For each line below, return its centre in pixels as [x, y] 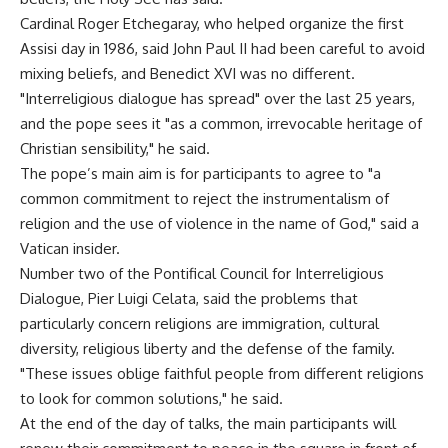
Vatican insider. [70, 248]
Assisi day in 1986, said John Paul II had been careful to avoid [222, 48]
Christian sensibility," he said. [115, 148]
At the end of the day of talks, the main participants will [208, 423]
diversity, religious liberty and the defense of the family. [207, 348]
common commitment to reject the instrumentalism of [204, 198]
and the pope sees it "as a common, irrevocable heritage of [221, 123]
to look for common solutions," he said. [151, 398]
